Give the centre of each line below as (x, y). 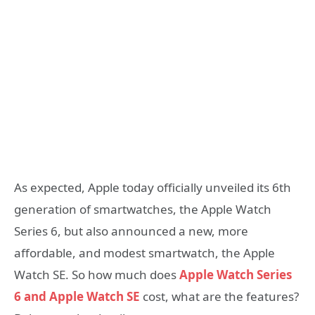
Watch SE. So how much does (97, 275)
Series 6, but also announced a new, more (131, 231)
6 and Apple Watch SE (77, 297)
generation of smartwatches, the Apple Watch (143, 210)
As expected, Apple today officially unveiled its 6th (153, 188)
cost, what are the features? (219, 297)
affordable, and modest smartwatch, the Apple (144, 253)
